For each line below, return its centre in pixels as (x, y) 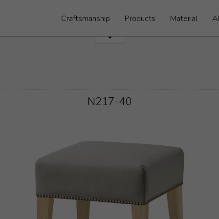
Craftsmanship (86, 18)
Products (140, 18)
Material (184, 18)
